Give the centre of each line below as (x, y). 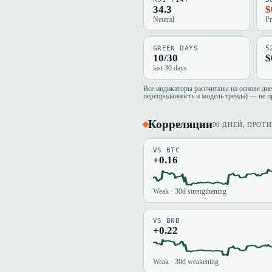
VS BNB (166, 220)
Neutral (163, 19)
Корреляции (180, 124)
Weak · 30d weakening (185, 262)
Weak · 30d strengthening (189, 192)
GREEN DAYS (175, 49)
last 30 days (170, 68)
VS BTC (166, 150)
